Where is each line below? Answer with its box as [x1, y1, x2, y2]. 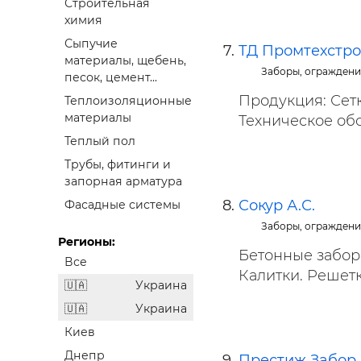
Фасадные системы [64, 197, 180, 213]
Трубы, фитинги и [64, 157, 171, 172]
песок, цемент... [64, 70, 157, 85]
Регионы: [58, 234, 115, 250]
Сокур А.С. [239, 197, 315, 214]
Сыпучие [64, 36, 118, 52]
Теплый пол [64, 134, 135, 149]
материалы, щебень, [64, 53, 186, 68]
